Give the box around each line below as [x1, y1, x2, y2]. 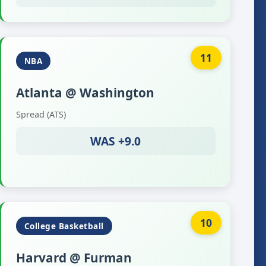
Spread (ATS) [15, 109, 66, 120]
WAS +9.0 [90, 133, 141, 149]
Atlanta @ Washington [15, 84, 154, 101]
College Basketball [24, 220, 104, 232]
